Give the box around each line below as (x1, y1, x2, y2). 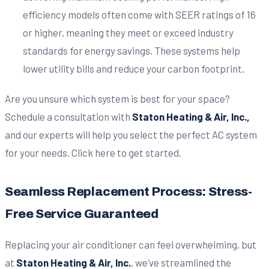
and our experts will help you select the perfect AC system (5, 128, 257, 141)
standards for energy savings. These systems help (22, 44, 240, 56)
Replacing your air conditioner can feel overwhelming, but (5, 238, 256, 250)
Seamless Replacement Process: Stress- (5, 184, 252, 198)
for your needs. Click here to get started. (5, 146, 181, 159)
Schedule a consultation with (5, 110, 132, 122)
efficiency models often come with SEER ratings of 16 (22, 8, 256, 20)
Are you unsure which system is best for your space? (5, 92, 230, 104)
